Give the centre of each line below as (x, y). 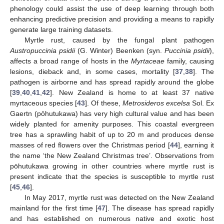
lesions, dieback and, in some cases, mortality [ (93, 72)
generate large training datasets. (61, 30)
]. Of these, (104, 103)
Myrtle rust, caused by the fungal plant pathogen (119, 40)
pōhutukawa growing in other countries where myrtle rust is (112, 166)
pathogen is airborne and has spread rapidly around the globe (112, 82)
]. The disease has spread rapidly (160, 208)
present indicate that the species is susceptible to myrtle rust (112, 177)
